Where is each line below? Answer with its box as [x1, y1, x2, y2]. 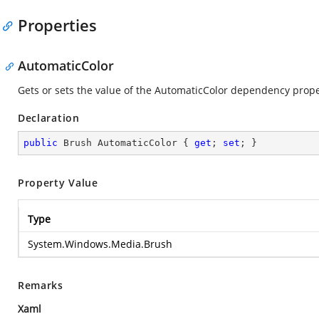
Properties [18, 14, 97, 36]
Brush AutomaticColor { [58, 137, 194, 148]
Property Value [18, 176, 98, 189]
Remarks [18, 278, 63, 292]
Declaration [18, 111, 80, 125]
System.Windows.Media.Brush [28, 237, 172, 251]
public [23, 137, 58, 148]
